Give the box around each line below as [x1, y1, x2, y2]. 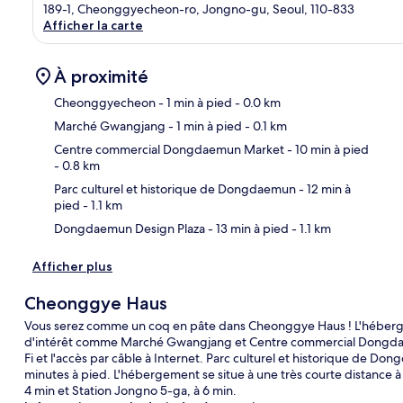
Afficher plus [32, 257, 112, 274]
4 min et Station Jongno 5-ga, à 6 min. [23, 381, 237, 399]
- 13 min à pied [205, 219, 289, 237]
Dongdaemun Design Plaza [54, 219, 205, 237]
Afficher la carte [43, 16, 143, 33]
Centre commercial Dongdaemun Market [54, 140, 284, 157]
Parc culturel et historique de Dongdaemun [54, 180, 296, 197]
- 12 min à [296, 180, 351, 197]
